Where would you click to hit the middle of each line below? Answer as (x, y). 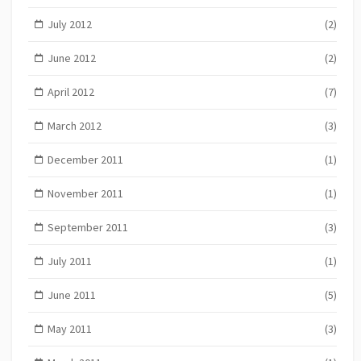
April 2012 (71, 91)
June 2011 (71, 295)
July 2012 (69, 24)
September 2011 (87, 227)
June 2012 (71, 58)
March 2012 (74, 125)
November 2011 (85, 193)
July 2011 (69, 261)
